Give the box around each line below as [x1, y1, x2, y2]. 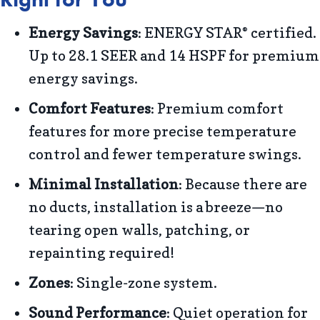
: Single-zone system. [70, 274, 217, 291]
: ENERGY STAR [138, 24, 242, 41]
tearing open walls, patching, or [29, 221, 250, 239]
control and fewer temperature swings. [29, 145, 301, 163]
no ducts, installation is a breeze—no [29, 198, 283, 216]
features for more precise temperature [29, 122, 296, 140]
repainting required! [29, 244, 174, 261]
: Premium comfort [151, 99, 284, 117]
